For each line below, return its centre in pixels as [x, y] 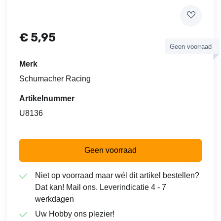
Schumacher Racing [55, 78]
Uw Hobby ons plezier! [75, 214]
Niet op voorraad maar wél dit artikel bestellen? [117, 175]
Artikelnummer [50, 98]
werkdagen [55, 199]
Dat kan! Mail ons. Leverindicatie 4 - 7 [101, 187]
